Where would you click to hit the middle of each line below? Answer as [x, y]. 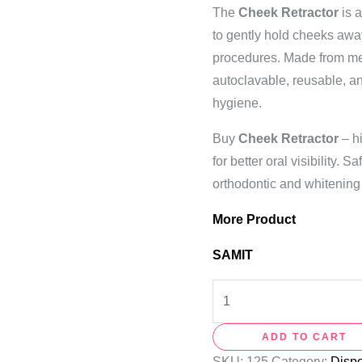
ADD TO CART [305, 337]
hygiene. [238, 103]
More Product [256, 220]
